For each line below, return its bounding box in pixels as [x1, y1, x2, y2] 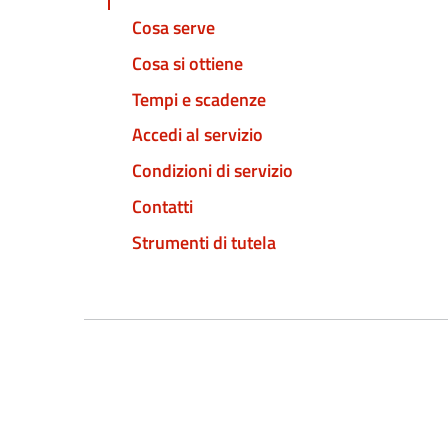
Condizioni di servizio [132, 157, 293, 185]
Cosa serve [132, 14, 215, 42]
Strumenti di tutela [132, 228, 276, 256]
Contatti [132, 192, 193, 220]
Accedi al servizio [132, 121, 263, 149]
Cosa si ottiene [132, 49, 243, 77]
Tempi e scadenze [132, 85, 266, 113]
